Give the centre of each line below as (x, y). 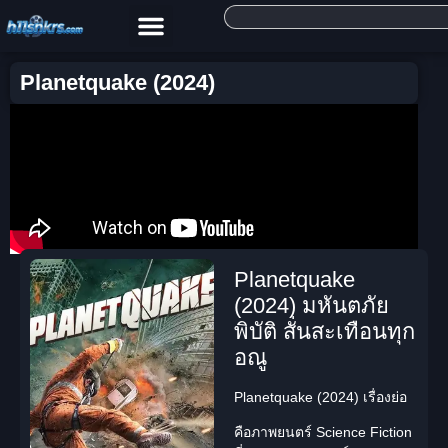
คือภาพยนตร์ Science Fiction (323, 432)
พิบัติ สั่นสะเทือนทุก (324, 331)
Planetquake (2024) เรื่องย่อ (320, 397)
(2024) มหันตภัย (311, 305)
